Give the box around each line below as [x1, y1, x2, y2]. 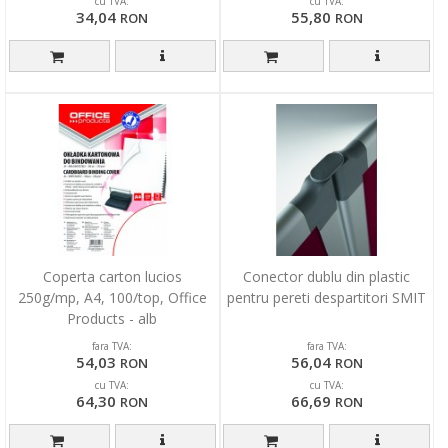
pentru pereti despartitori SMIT [227, 288, 427, 308]
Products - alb [67, 309, 158, 329]
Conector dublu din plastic [243, 267, 411, 287]
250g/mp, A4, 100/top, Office [17, 288, 207, 308]
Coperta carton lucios [42, 267, 182, 287]
